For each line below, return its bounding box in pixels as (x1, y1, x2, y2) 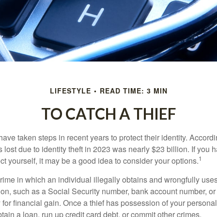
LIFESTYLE (49, 85, 91, 95)
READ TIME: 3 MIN (99, 85, 168, 95)
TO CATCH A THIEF (41, 104, 176, 123)
